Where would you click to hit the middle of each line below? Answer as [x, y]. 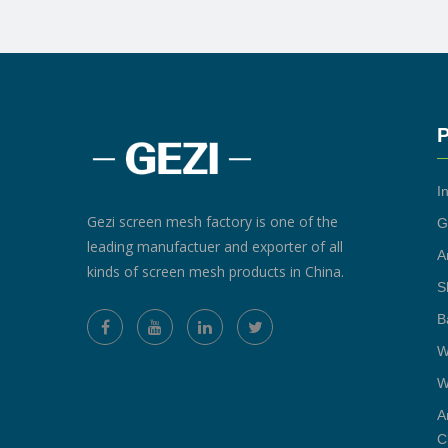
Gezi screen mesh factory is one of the [212, 221]
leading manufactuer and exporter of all [215, 246]
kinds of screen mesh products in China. [215, 271]
